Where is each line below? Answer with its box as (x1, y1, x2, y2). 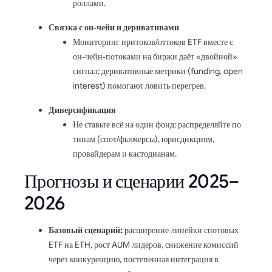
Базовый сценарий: (49, 224, 123, 236)
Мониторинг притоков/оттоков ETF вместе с (73, 36, 233, 47)
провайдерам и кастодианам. (73, 148, 177, 159)
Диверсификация (49, 104, 116, 115)
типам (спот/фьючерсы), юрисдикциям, (73, 133, 214, 144)
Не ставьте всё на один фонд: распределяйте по (73, 118, 241, 130)
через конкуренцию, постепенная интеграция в (49, 253, 219, 265)
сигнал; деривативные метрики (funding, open (73, 65, 243, 76)
